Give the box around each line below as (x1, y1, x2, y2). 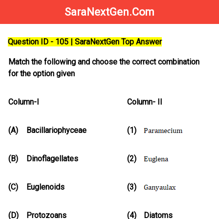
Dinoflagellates (26, 154, 78, 164)
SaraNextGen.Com (65, 6, 154, 18)
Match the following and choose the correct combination (8, 57, 199, 67)
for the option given (8, 69, 75, 79)
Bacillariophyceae (26, 126, 87, 135)
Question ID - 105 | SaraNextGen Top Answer (8, 37, 162, 47)
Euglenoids (26, 182, 65, 192)
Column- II (127, 97, 162, 107)
